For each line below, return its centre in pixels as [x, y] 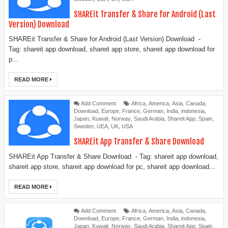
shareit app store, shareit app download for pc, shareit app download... [112, 166]
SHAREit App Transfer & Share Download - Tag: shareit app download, [113, 156]
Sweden [84, 126]
